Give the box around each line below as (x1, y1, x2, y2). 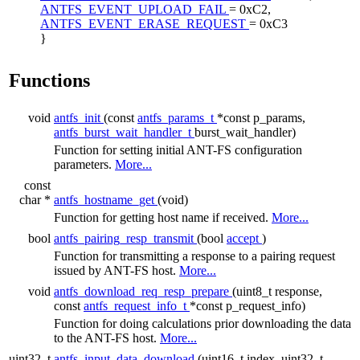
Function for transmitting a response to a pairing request (54, 248, 335, 263)
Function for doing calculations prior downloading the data (54, 316, 351, 330)
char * (19, 192, 51, 207)
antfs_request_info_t (84, 298, 190, 313)
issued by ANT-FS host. (54, 263, 179, 277)
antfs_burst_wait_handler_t (54, 125, 194, 139)
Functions (9, 69, 90, 91)
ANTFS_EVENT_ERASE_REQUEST (40, 16, 249, 31)
